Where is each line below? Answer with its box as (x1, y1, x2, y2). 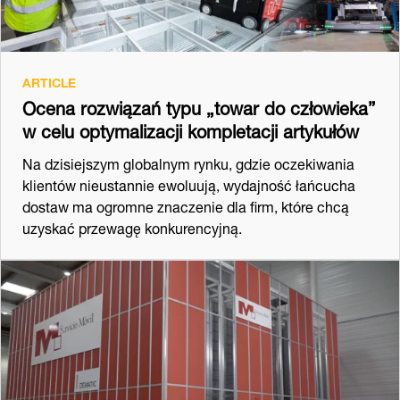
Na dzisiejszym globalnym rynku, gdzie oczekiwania (22, 147, 354, 176)
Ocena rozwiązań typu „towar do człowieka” (22, 87, 376, 123)
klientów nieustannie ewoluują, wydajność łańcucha (22, 169, 355, 197)
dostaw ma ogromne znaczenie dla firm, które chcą (22, 190, 349, 219)
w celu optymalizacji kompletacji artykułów (22, 111, 359, 146)
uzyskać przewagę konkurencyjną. (22, 212, 242, 240)
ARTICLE (22, 68, 76, 93)
